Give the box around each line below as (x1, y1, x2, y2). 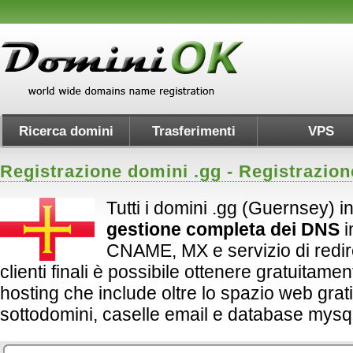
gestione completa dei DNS (106, 219, 340, 240)
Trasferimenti (151, 124, 236, 139)
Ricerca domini (18, 124, 113, 139)
